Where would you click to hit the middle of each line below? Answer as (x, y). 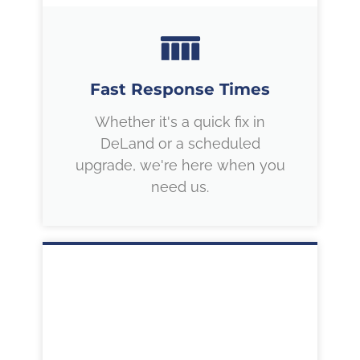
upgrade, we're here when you (180, 166)
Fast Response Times (180, 90)
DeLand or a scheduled (180, 144)
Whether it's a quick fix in (180, 122)
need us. (180, 187)
